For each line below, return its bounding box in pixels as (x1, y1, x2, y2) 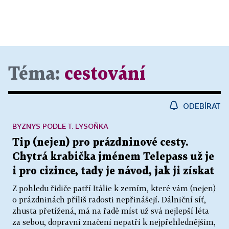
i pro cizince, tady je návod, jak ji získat (12, 166, 214, 177)
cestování (64, 66, 146, 83)
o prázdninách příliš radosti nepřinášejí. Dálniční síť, (12, 195, 206, 204)
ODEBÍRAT (183, 101, 221, 111)
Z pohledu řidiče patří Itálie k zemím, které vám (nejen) (12, 184, 216, 193)
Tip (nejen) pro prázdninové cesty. (12, 138, 188, 148)
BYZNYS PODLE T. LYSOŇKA (12, 122, 108, 131)
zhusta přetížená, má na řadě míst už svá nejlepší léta (12, 206, 209, 216)
